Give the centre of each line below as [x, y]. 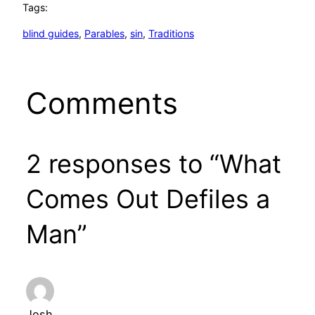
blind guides [51, 33]
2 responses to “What [153, 164]
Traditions [171, 33]
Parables [104, 33]
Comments [102, 103]
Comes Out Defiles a [148, 199]
